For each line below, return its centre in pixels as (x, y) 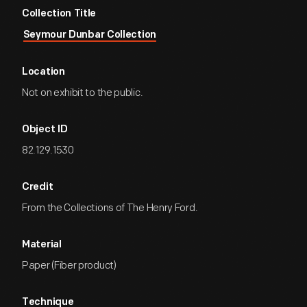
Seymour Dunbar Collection (89, 35)
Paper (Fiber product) (69, 266)
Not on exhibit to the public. (83, 93)
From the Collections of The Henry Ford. (110, 208)
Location (44, 72)
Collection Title (59, 14)
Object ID (45, 130)
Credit (38, 187)
